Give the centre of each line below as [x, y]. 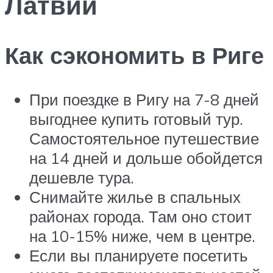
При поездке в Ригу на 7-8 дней [144, 99]
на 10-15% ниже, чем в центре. [142, 236]
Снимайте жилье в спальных [135, 197]
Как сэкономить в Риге [134, 55]
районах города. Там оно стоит [140, 216]
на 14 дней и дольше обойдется [146, 158]
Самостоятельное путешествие [144, 138]
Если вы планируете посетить [139, 255]
